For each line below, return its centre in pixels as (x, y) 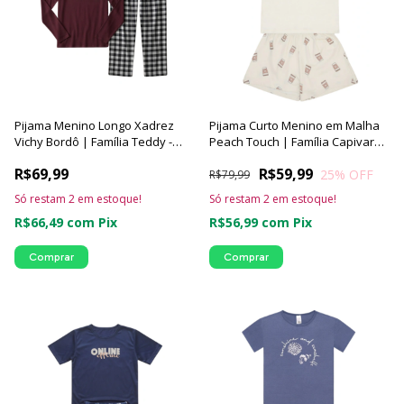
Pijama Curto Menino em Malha (294, 125)
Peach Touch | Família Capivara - (298, 142)
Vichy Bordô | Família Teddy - (93, 142)
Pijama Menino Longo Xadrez (94, 125)
